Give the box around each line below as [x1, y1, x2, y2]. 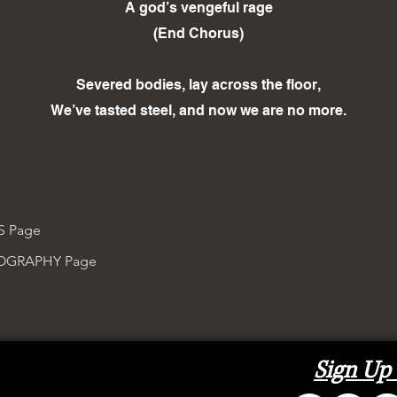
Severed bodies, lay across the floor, [76, 76, 321, 94]
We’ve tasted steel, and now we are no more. [51, 102, 346, 120]
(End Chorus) [153, 25, 244, 43]
